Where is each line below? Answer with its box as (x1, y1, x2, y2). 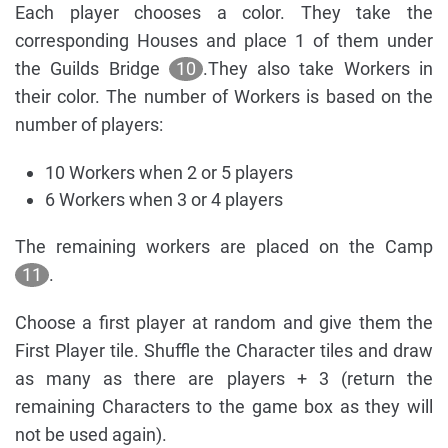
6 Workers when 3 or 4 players (45, 188, 283, 210)
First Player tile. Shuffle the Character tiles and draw (15, 339, 433, 361)
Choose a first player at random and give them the (15, 311, 433, 333)
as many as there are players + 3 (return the (15, 367, 433, 389)
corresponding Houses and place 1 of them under (15, 29, 433, 51)
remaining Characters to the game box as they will (15, 395, 433, 417)
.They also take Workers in (202, 57, 434, 79)
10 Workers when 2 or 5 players (45, 161, 293, 183)
